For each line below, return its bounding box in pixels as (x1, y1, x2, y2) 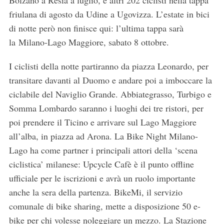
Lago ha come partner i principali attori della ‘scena (8, 143, 197, 156)
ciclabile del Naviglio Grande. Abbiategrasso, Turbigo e (8, 87, 211, 100)
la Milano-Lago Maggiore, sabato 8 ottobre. (8, 35, 169, 48)
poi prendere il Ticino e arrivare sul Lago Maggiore (8, 115, 196, 128)
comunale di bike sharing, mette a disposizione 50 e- (8, 199, 200, 212)
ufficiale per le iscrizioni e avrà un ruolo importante (8, 171, 195, 184)
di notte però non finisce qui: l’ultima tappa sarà (8, 21, 183, 34)
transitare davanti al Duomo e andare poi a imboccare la (8, 73, 212, 86)
